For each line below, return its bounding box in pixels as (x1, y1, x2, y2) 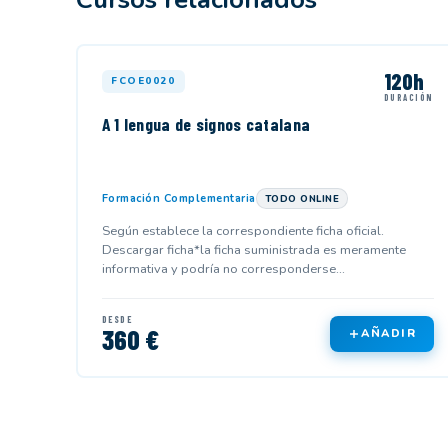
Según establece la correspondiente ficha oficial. (101, 221, 384, 240)
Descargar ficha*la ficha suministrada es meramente (101, 240, 406, 259)
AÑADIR (361, 326, 417, 342)
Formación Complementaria (101, 190, 256, 206)
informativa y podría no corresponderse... (101, 259, 345, 278)
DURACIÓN (383, 91, 434, 103)
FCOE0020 (111, 73, 176, 88)
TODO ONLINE (264, 191, 339, 205)
